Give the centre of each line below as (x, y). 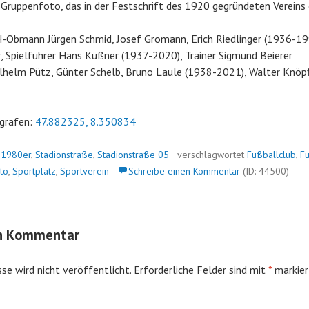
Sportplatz (34, 171)
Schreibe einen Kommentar (184, 171)
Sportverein (84, 171)
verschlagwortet (212, 154)
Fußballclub (271, 154)
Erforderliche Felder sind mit (201, 270)
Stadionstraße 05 (133, 154)
